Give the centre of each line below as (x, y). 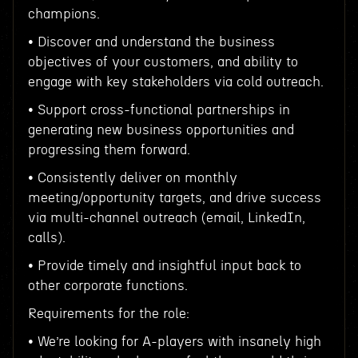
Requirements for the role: (108, 314)
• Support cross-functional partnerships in (159, 110)
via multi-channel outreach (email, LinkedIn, (166, 218)
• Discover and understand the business (151, 42)
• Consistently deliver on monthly (132, 178)
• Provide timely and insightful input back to (164, 266)
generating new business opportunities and (161, 130)
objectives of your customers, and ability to (163, 62)
